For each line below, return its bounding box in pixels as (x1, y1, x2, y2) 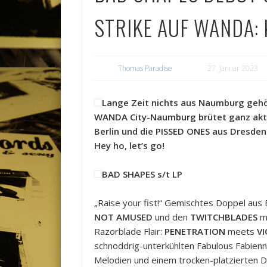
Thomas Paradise (118, 63, 173, 74)
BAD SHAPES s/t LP (102, 168, 183, 181)
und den (153, 211, 191, 223)
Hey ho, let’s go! (94, 139, 165, 152)
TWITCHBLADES (190, 211, 258, 223)
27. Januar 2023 (207, 63, 259, 74)
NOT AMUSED (94, 211, 153, 223)
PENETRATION (164, 225, 226, 238)
